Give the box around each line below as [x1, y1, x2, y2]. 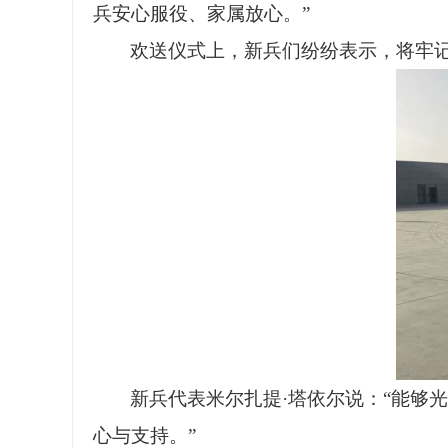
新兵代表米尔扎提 [130, 387, 283, 409]
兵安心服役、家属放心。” [93, 2, 310, 24]
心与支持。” [93, 424, 196, 446]
